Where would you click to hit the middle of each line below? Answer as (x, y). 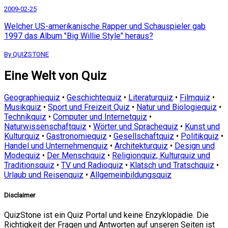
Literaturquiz (151, 98)
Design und (195, 146)
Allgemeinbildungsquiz (131, 175)
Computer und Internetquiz (100, 117)
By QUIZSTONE (26, 54)
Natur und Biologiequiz (177, 107)
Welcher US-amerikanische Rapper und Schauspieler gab (105, 26)
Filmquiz (195, 98)
